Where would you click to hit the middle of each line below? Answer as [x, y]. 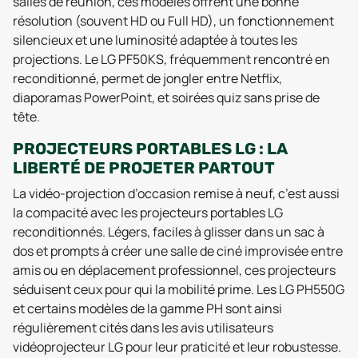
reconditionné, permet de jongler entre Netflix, [147, 78]
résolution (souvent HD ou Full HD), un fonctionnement [173, 20]
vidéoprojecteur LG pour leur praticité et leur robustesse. [177, 346]
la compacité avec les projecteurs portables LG [148, 212]
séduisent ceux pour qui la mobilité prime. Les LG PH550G [179, 289]
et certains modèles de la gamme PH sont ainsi [147, 308]
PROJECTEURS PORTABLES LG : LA [150, 148]
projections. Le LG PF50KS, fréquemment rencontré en [171, 59]
